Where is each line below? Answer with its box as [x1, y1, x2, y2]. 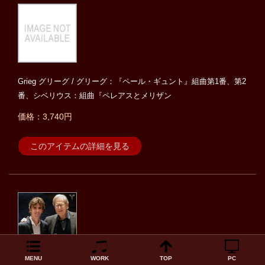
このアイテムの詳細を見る [30, 141, 130, 151]
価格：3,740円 [18, 112, 72, 122]
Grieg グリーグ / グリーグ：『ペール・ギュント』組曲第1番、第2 [18, 77, 246, 86]
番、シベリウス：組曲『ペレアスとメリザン [18, 91, 172, 101]
